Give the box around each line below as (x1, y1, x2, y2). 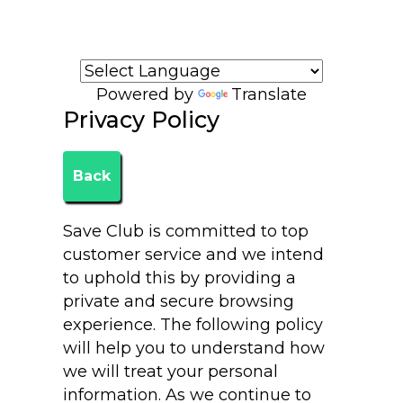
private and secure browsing (63, 291, 295, 311)
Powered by (96, 85, 198, 104)
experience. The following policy (63, 315, 324, 335)
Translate (231, 85, 307, 104)
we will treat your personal (63, 362, 279, 381)
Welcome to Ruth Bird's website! (69, 38, 334, 58)
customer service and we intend (63, 245, 325, 264)
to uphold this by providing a (63, 268, 297, 288)
